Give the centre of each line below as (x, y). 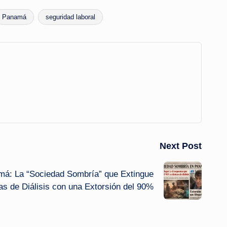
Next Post (181, 146)
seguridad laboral (70, 17)
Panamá (14, 17)
